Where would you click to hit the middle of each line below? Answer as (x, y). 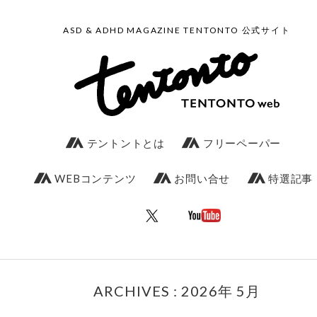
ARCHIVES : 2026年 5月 (177, 291)
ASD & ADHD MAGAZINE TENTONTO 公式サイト (177, 30)
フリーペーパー (241, 143)
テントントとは (124, 143)
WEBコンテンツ (94, 178)
